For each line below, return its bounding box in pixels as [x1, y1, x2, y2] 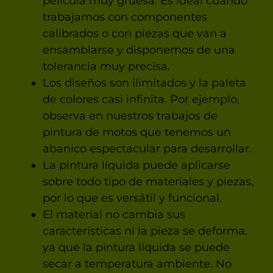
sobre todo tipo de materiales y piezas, [42, 174, 253, 188]
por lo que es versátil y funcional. [42, 191, 222, 205]
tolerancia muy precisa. [42, 59, 170, 73]
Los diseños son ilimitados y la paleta [42, 76, 246, 90]
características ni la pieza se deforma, [42, 224, 247, 238]
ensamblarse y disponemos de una [42, 43, 235, 57]
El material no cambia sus [42, 207, 185, 221]
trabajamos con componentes [42, 10, 207, 24]
